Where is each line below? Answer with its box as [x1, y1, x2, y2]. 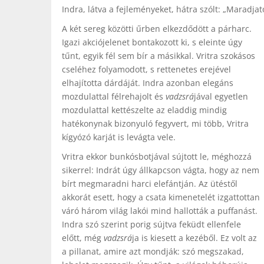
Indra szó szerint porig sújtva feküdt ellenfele [62, 219, 241, 230]
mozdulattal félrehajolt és [62, 91, 166, 102]
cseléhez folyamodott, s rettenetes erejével [62, 64, 231, 75]
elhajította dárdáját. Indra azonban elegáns [62, 77, 233, 88]
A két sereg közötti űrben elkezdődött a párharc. [62, 23, 252, 34]
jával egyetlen [194, 91, 248, 102]
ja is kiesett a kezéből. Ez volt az [132, 232, 257, 243]
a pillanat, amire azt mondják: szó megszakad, [62, 246, 244, 257]
